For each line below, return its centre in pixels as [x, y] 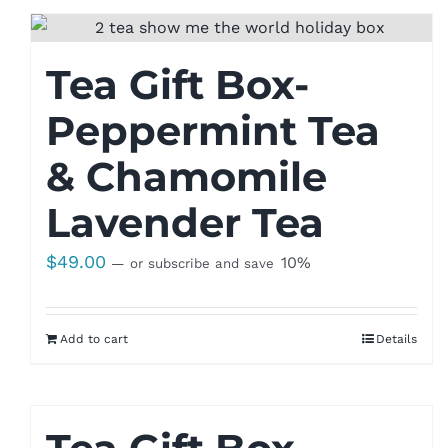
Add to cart [93, 338]
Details [397, 338]
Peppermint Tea [212, 130]
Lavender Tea [184, 222]
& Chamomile [186, 176]
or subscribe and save [201, 263]
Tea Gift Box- [177, 84]
